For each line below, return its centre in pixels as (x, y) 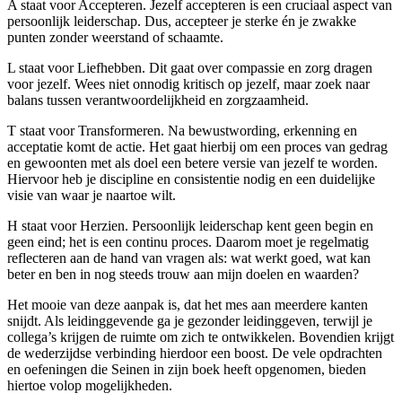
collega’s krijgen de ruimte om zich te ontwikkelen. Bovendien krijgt (201, 337)
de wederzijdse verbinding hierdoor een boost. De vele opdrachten (195, 354)
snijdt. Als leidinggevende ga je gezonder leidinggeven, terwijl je (190, 321)
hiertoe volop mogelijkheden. (90, 386)
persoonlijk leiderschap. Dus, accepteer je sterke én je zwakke (182, 22)
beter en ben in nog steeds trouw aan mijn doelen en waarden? (183, 275)
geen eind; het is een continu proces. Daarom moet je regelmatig (188, 242)
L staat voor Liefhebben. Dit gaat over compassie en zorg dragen (190, 68)
